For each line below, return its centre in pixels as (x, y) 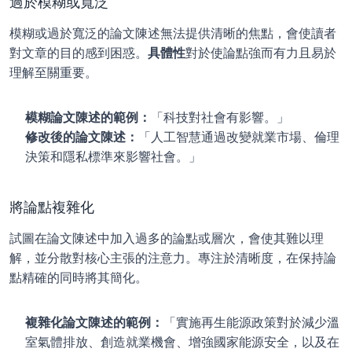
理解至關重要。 (53, 72)
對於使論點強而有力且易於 (261, 53)
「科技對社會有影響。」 (220, 117)
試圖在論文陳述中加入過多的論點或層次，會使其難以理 (167, 238)
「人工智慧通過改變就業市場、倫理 (239, 137)
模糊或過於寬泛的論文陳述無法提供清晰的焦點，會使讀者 (173, 33)
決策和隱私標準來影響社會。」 (113, 156)
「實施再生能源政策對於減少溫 (251, 322)
